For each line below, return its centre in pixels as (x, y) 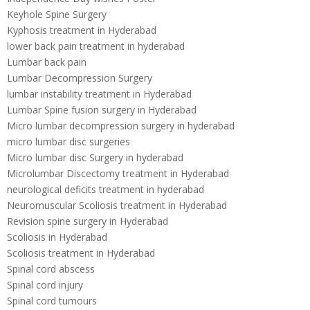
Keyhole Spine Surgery (57, 14)
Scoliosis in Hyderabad (57, 237)
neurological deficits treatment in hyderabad (106, 189)
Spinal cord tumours (52, 301)
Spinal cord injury (45, 285)
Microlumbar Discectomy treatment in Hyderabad (118, 173)
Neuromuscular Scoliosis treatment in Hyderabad (117, 205)
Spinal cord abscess (51, 269)
